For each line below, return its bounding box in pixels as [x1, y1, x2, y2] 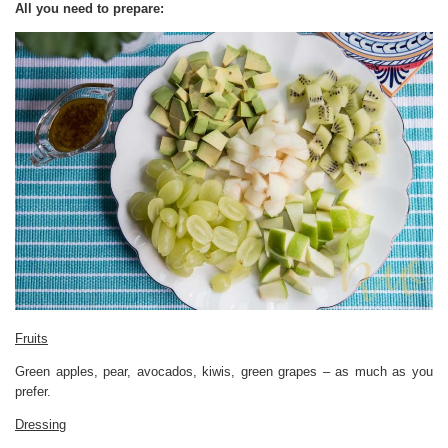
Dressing [15, 417, 66, 433]
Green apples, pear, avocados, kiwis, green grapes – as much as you [15, 364, 433, 380]
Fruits [15, 331, 48, 347]
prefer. [15, 384, 51, 400]
